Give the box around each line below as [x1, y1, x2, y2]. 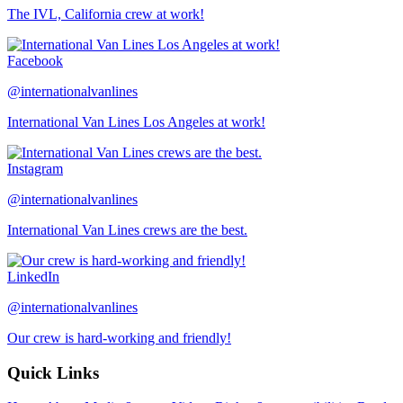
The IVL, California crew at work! [7, 5, 204, 22]
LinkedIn [7, 268, 59, 284]
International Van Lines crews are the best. [7, 221, 247, 237]
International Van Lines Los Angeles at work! [7, 113, 265, 130]
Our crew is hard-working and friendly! [7, 329, 231, 345]
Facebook [7, 52, 63, 68]
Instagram [7, 160, 63, 176]
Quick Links [7, 363, 99, 382]
